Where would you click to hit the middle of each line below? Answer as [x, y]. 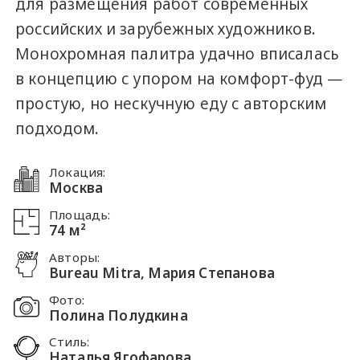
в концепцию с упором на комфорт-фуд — [179, 78]
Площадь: [80, 215]
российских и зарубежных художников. [166, 29]
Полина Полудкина [119, 315]
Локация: [78, 172]
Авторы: [75, 257]
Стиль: [70, 342]
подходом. [57, 128]
